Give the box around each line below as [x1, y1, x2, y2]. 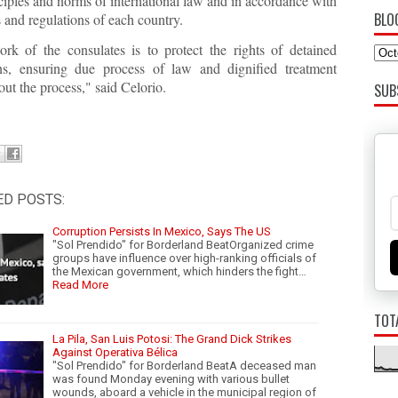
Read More [52, 277, 108, 291]
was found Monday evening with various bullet [52, 371, 290, 386]
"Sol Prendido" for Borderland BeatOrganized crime [52, 237, 314, 251]
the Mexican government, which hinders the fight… [52, 264, 306, 278]
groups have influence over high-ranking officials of [52, 251, 316, 265]
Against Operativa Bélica [52, 345, 178, 359]
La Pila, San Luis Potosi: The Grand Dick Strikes [52, 331, 291, 346]
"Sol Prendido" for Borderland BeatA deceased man [52, 358, 316, 372]
